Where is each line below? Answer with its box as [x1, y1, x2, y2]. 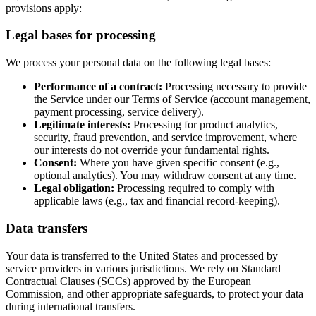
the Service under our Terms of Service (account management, [34, 93, 310, 106]
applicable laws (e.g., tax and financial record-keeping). [34, 195, 280, 207]
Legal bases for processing [6, 28, 156, 43]
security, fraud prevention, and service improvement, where [34, 131, 297, 144]
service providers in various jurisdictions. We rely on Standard [6, 262, 281, 274]
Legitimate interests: [34, 119, 130, 131]
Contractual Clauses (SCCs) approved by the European [6, 274, 251, 287]
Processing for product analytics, [130, 119, 278, 131]
